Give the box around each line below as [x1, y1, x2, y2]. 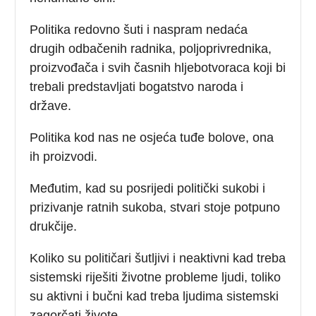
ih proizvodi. [30, 149, 98, 164]
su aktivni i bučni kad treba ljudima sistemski [30, 288, 279, 303]
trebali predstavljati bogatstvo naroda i [30, 79, 244, 94]
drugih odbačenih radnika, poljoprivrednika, [30, 41, 272, 56]
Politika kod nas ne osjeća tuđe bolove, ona [30, 130, 274, 145]
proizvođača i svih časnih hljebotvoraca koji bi [30, 60, 286, 75]
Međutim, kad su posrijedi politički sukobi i [30, 181, 266, 195]
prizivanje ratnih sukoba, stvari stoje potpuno [30, 200, 281, 214]
